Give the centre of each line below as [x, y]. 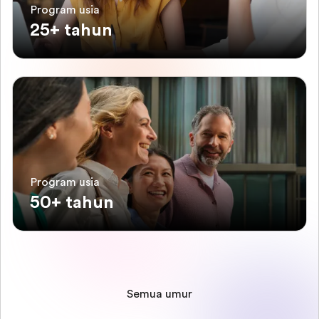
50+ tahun [72, 202]
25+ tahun [71, 30]
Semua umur [159, 294]
